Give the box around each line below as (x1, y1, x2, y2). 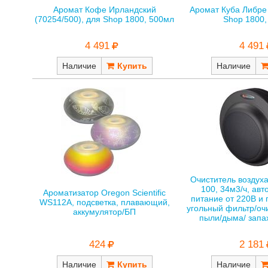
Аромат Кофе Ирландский (53, 5, 156, 15)
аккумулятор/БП (73, 206, 136, 217)
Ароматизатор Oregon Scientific (43, 187, 166, 197)
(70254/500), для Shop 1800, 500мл (35, 14, 175, 25)
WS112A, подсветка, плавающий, (39, 197, 170, 207)
